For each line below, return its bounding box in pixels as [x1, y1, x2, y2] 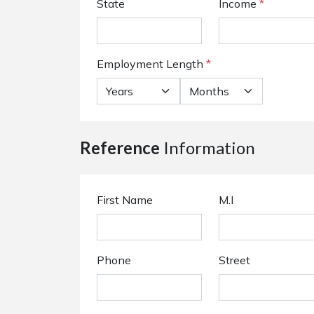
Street [219, 253, 250, 267]
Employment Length [97, 57, 203, 71]
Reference [80, 137, 160, 158]
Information [160, 137, 255, 158]
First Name [97, 193, 153, 207]
